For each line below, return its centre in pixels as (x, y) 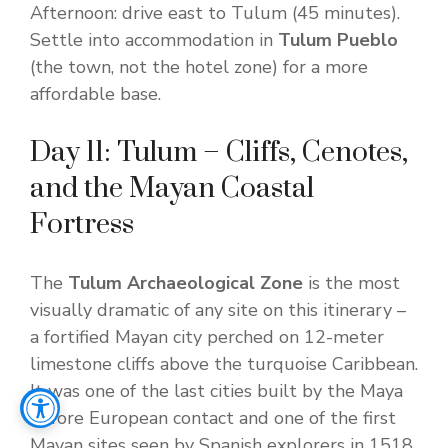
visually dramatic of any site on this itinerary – (218, 310)
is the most (351, 283)
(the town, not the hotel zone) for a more (199, 67)
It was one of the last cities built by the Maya (216, 391)
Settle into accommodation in (154, 40)
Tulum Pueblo (338, 40)
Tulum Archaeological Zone (185, 283)
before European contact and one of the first (213, 418)
